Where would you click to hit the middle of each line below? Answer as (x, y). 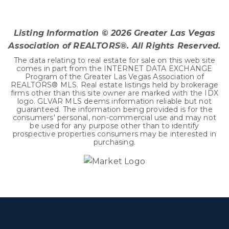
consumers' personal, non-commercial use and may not (114, 118)
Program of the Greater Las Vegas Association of (114, 77)
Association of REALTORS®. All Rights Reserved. (114, 46)
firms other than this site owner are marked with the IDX (114, 93)
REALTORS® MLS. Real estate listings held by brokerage (114, 85)
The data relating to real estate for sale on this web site (114, 60)
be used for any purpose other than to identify (114, 126)
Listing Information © (62, 33)
